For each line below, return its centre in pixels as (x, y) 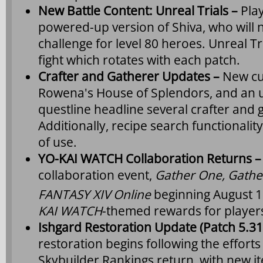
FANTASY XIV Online (96, 194)
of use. (58, 142)
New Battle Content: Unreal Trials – (139, 11)
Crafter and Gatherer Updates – (130, 76)
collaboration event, (97, 175)
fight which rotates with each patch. (139, 60)
